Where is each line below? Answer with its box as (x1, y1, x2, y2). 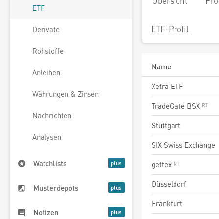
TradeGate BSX (152, 101, 202, 110)
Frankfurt (152, 198, 182, 208)
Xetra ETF (152, 81, 183, 91)
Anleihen (32, 67, 60, 78)
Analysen (32, 132, 61, 142)
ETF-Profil (151, 23, 189, 34)
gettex (152, 159, 174, 169)
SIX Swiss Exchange (152, 140, 215, 150)
